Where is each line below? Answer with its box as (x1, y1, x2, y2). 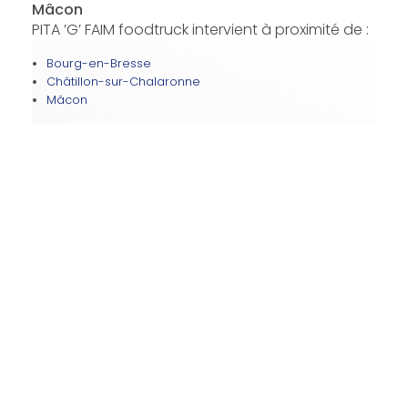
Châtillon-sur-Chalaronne (46, 73, 200, 89)
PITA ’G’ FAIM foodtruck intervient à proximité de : (31, 18, 369, 40)
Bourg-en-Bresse (46, 55, 151, 71)
